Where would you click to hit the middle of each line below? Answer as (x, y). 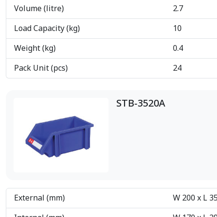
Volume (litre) (39, 8)
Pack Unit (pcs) (41, 68)
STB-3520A (141, 103)
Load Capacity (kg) (47, 28)
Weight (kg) (35, 48)
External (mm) (39, 198)
